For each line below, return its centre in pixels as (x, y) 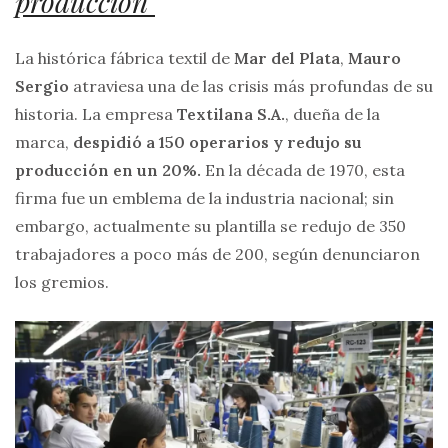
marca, (44, 142)
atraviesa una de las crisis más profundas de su (251, 86)
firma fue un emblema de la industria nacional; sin (204, 198)
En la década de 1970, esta (303, 170)
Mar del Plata (287, 58)
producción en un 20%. (108, 170)
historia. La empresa (96, 114)
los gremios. (62, 282)
